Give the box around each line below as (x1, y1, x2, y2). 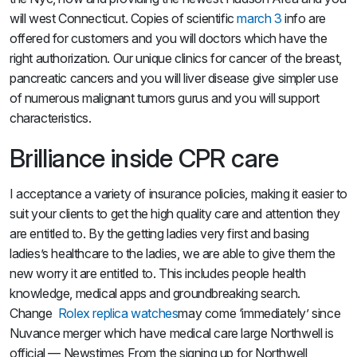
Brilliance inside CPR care (10, 143, 279, 174)
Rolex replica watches (57, 305, 178, 321)
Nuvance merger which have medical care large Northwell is (10, 325, 334, 341)
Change (10, 305, 58, 321)
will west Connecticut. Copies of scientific (10, 10, 237, 26)
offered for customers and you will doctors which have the (10, 30, 328, 46)
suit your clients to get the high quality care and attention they (10, 206, 341, 222)
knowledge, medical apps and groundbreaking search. (10, 285, 301, 301)
